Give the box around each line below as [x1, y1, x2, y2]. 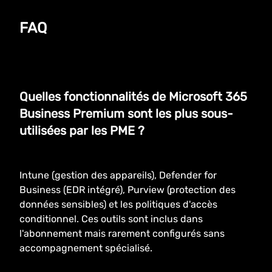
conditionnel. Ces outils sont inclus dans [19, 213, 203, 225]
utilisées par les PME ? [19, 123, 144, 138]
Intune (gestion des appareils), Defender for [19, 169, 217, 181]
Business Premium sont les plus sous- [19, 106, 233, 121]
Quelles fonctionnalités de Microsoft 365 [19, 89, 247, 104]
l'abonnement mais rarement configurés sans [19, 228, 225, 239]
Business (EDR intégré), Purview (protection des [19, 184, 236, 195]
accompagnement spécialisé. [19, 242, 152, 254]
